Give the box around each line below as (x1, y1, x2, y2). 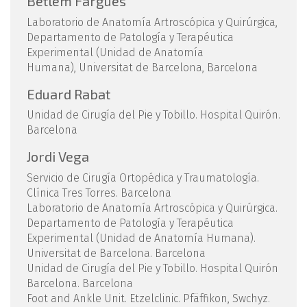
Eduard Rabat (27, 85, 110, 102)
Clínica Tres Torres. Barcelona (27, 186, 171, 199)
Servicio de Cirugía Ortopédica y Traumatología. (27, 171, 259, 184)
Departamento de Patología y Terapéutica (27, 216, 234, 230)
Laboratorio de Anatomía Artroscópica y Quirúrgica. (27, 201, 278, 214)
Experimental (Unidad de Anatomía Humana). (27, 231, 256, 245)
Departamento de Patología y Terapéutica (27, 30, 234, 44)
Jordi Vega (27, 148, 89, 165)
